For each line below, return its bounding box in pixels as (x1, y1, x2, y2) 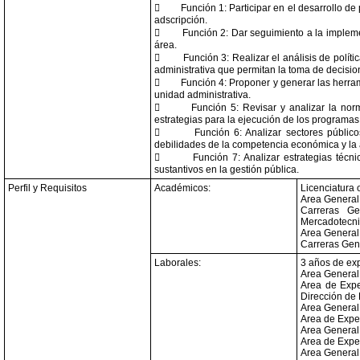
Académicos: (154, 182, 211, 194)
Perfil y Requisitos (8, 182, 87, 194)
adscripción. (154, 14, 207, 26)
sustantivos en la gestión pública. (154, 164, 299, 175)
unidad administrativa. (154, 89, 251, 100)
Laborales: (154, 257, 201, 268)
